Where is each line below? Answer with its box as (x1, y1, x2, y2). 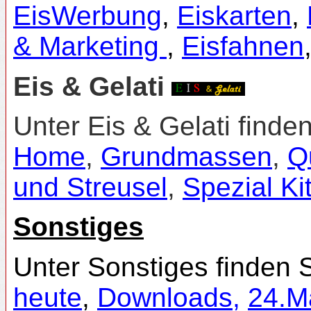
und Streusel (13, 171, 167, 202)
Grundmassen (101, 141, 272, 171)
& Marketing (13, 31, 167, 62)
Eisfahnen (182, 31, 304, 62)
